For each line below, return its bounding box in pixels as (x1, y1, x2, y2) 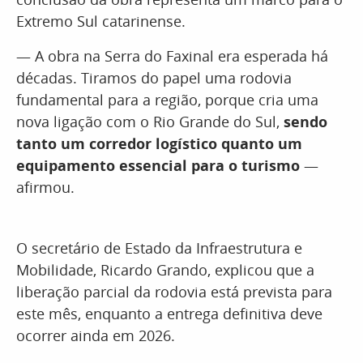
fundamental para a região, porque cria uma (16, 90, 318, 109)
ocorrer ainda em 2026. (16, 326, 175, 345)
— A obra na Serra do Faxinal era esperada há (16, 46, 328, 66)
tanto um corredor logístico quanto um (16, 134, 302, 153)
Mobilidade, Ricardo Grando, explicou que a (16, 260, 314, 280)
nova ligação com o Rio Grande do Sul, (16, 112, 284, 131)
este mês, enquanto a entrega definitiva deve (16, 304, 322, 323)
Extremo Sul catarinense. (16, 11, 186, 31)
